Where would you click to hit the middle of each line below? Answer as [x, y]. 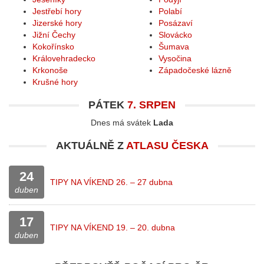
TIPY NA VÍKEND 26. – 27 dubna [111, 182]
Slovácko [175, 35]
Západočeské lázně [195, 70]
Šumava [174, 47]
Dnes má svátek [122, 123]
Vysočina [175, 58]
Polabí [170, 11]
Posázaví [176, 23]
